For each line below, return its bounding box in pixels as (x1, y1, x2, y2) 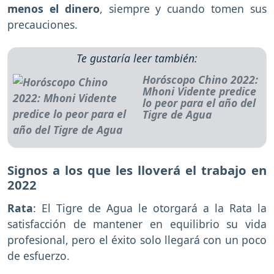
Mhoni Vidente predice (142, 84, 256, 99)
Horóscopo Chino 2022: (142, 72, 258, 87)
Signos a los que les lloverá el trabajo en (7, 161, 267, 179)
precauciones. (7, 17, 78, 32)
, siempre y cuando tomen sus (99, 1, 267, 17)
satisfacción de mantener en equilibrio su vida (7, 216, 267, 231)
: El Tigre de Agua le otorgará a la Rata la (33, 200, 267, 215)
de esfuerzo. (7, 248, 70, 263)
